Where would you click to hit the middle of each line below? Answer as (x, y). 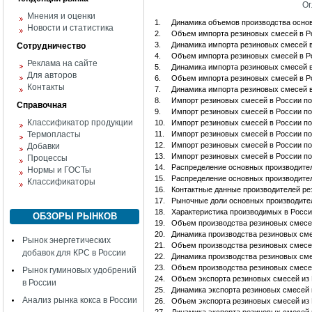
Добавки (44, 146)
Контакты (46, 87)
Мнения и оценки (61, 16)
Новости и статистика (70, 28)
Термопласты (54, 134)
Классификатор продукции (80, 123)
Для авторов (52, 75)
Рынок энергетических (67, 240)
